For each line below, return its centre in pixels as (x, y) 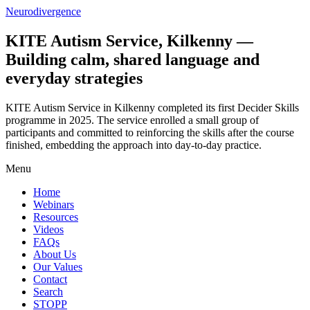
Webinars (54, 204)
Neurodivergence (43, 11)
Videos (48, 229)
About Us (55, 254)
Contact (50, 279)
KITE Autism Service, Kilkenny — (129, 40)
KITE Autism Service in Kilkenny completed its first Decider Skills (152, 107)
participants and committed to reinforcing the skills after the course (150, 132)
